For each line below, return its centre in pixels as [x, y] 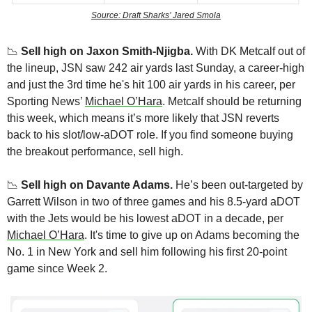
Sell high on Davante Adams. [97, 185]
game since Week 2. [57, 268]
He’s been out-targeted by [238, 185]
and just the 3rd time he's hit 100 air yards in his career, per [151, 84]
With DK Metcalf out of [250, 51]
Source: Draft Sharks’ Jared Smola [156, 15]
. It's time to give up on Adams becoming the [192, 235]
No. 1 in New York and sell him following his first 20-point [147, 251]
